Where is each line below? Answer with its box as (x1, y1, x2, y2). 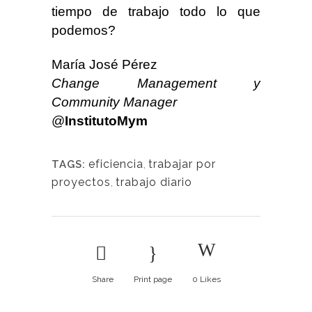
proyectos (52, 175, 111, 189)
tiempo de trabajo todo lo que (52, 4, 260, 19)
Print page (133, 274, 172, 284)
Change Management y (52, 76, 260, 91)
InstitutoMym (65, 114, 148, 128)
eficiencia (88, 157, 143, 171)
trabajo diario (116, 175, 192, 189)
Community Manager (52, 95, 177, 109)
